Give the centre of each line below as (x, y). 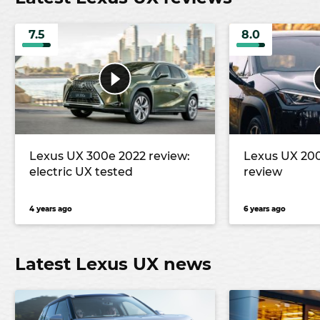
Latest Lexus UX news (113, 264)
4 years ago (51, 209)
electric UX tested (81, 172)
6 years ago (265, 209)
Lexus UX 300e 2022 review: (110, 156)
